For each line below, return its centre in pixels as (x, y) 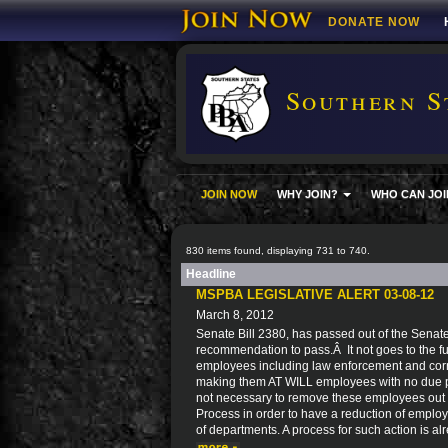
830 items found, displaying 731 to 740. (278, 250)
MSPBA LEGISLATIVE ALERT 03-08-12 (315, 294)
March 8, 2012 (235, 315)
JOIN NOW (229, 194)
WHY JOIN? (309, 194)
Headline (211, 274)
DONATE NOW (374, 22)
